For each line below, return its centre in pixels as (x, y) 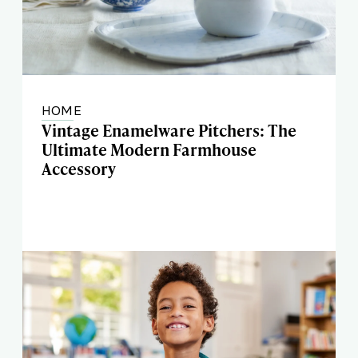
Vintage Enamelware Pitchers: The (169, 130)
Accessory (79, 169)
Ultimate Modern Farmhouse (149, 149)
